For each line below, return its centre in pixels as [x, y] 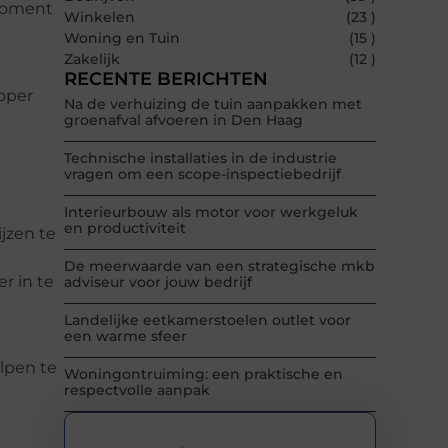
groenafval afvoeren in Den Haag [183, 120]
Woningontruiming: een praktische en [203, 374]
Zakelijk [92, 59]
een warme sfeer [125, 336]
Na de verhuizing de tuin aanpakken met [213, 104]
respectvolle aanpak [137, 390]
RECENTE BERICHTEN [166, 79]
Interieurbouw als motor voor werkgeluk [211, 212]
